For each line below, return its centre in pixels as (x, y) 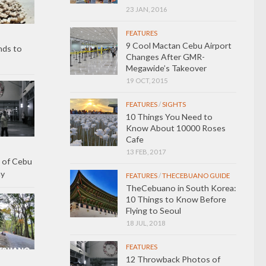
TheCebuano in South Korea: (181, 188)
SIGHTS (174, 104)
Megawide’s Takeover (166, 68)
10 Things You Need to (169, 116)
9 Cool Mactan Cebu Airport (179, 45)
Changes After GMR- (165, 56)
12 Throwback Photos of (173, 259)
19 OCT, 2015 (147, 80)
